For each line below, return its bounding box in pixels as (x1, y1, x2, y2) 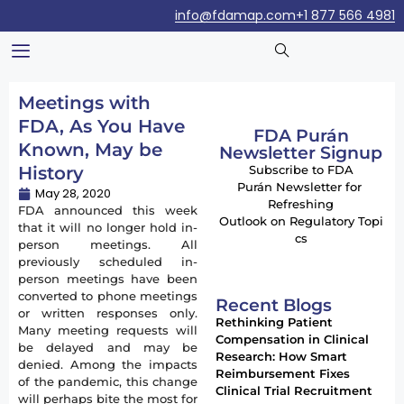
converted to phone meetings (18, 289, 198, 303)
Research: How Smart (216, 348, 348, 363)
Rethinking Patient (216, 314, 334, 329)
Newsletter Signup (219, 142, 383, 163)
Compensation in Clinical (216, 331, 370, 346)
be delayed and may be (18, 340, 198, 354)
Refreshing (268, 197, 335, 211)
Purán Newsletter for (236, 179, 365, 194)
